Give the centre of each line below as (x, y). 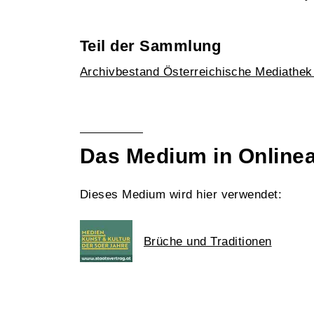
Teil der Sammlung (151, 46)
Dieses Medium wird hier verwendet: (181, 194)
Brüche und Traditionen (208, 241)
